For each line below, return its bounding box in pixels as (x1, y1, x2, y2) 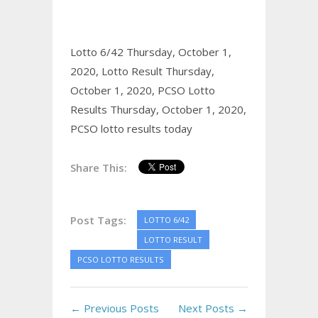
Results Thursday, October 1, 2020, (70, 102, 246, 117)
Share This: (70, 160, 127, 175)
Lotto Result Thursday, (102, 64, 214, 79)
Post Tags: (70, 213, 126, 228)
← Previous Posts (70, 301, 159, 316)
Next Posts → (178, 301, 248, 316)
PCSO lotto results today (70, 121, 192, 136)
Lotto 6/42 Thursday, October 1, (70, 45, 231, 60)
